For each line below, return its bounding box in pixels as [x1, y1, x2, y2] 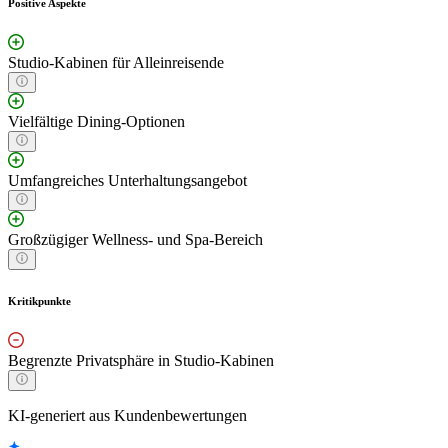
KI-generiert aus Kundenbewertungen [8, 407, 247, 425]
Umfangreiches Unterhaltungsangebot [8, 172, 247, 190]
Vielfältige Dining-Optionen [8, 113, 185, 131]
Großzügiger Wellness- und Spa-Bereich [8, 231, 263, 249]
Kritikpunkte [8, 295, 71, 308]
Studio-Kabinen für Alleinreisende [8, 54, 224, 72]
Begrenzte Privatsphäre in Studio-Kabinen [8, 352, 274, 370]
